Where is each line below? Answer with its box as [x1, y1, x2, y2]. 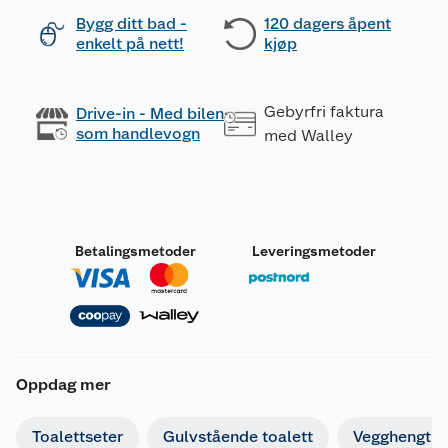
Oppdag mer [16, 375, 111, 394]
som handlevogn [76, 124, 200, 143]
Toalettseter [32, 426, 123, 446]
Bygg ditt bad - [76, 14, 187, 33]
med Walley [264, 126, 353, 145]
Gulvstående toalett [163, 426, 313, 446]
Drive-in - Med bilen [76, 104, 224, 123]
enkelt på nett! [76, 34, 184, 53]
